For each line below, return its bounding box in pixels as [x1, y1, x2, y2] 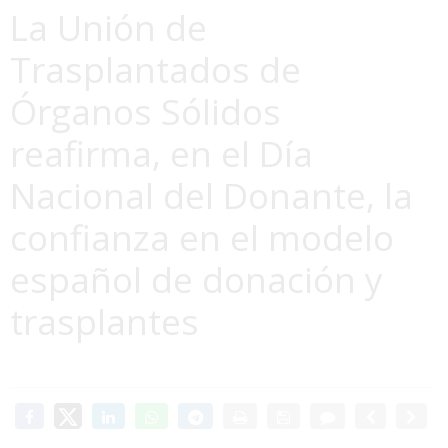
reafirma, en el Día [10, 128, 313, 177]
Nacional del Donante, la [10, 170, 413, 219]
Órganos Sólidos [10, 86, 281, 135]
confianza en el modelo [10, 212, 394, 261]
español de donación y [10, 254, 383, 303]
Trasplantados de [10, 44, 301, 93]
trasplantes [10, 296, 199, 345]
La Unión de [10, 2, 207, 51]
